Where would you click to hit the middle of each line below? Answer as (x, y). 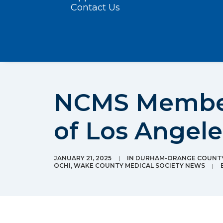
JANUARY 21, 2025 (83, 158)
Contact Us (95, 7)
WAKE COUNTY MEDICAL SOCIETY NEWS (139, 166)
